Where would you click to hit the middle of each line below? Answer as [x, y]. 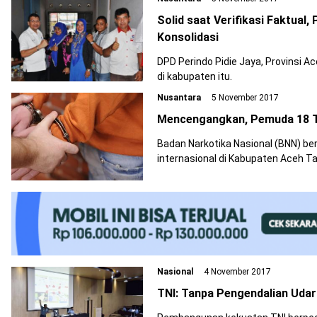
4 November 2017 [236, 272]
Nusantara [179, 98]
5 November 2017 [244, 98]
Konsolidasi [188, 37]
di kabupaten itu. [195, 76]
